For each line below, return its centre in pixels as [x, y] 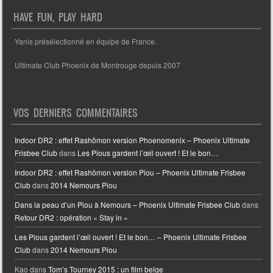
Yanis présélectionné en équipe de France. [86, 41]
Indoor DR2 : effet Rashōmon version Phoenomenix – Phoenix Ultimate [133, 140]
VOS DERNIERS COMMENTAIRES [76, 112]
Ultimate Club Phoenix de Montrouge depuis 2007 [98, 65]
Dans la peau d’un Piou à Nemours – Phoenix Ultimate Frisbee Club [128, 205]
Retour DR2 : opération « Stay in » [72, 218]
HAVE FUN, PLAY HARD [58, 17]
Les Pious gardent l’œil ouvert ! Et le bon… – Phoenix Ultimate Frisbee [131, 237]
